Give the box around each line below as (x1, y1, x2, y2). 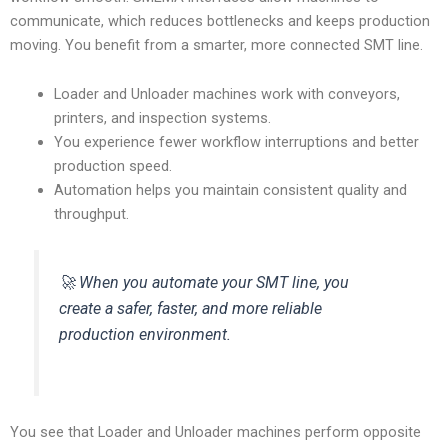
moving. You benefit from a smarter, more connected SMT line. (10, 35, 423, 54)
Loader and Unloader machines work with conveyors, (53, 85, 400, 104)
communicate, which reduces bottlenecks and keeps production (10, 11, 430, 30)
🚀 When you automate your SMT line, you (59, 273, 350, 293)
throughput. (53, 205, 129, 224)
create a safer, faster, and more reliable (59, 299, 323, 319)
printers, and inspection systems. (53, 109, 271, 128)
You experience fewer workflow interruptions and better (53, 133, 419, 152)
